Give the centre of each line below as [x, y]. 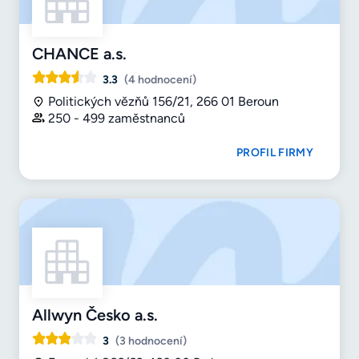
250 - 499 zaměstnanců [117, 119]
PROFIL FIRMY [275, 153]
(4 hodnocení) [160, 80]
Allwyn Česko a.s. [95, 315]
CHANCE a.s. [79, 54]
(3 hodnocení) [151, 341]
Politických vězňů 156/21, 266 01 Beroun [163, 102]
